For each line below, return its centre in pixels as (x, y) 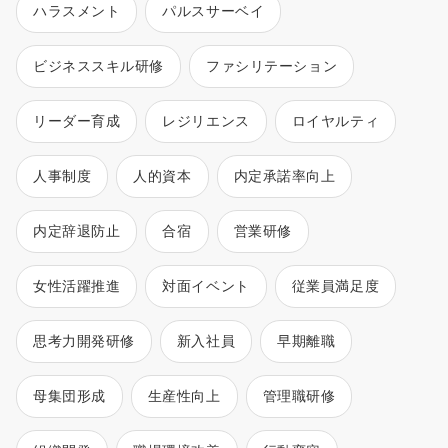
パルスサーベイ (213, 10)
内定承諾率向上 (284, 175)
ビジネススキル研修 (99, 65)
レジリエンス (206, 120)
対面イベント (206, 285)
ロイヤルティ (335, 120)
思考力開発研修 (84, 340)
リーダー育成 (77, 120)
